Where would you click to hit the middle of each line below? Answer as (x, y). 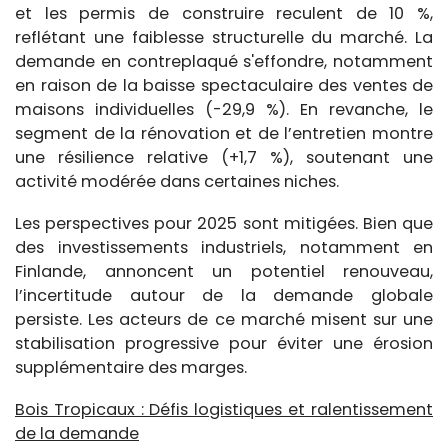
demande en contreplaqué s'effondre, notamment (224, 61)
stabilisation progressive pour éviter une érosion (224, 343)
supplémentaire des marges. (131, 367)
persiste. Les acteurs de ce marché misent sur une (224, 319)
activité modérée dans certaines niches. (177, 181)
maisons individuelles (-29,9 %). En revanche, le (224, 109)
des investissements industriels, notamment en (224, 247)
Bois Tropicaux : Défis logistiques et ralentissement (224, 409)
